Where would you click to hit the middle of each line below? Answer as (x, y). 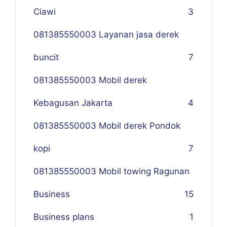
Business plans (64, 217)
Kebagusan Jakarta (73, 103)
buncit (46, 57)
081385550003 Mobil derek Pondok (107, 126)
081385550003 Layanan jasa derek (106, 34)
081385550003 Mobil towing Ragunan (111, 171)
